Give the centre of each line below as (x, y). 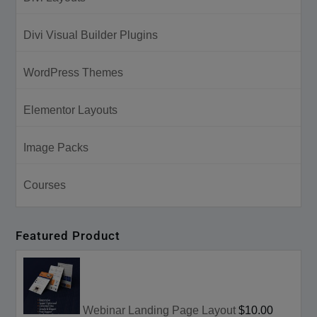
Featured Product (68, 236)
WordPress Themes (74, 73)
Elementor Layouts (71, 110)
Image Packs (56, 148)
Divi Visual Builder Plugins (91, 35)
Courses (45, 185)
